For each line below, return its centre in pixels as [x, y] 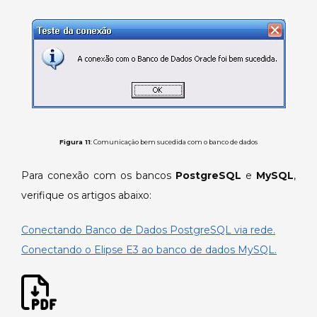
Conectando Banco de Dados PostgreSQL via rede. [148, 230]
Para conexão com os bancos [98, 176]
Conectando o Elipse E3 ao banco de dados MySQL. [149, 250]
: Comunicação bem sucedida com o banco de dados [174, 142]
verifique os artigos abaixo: [86, 196]
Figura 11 [75, 142]
